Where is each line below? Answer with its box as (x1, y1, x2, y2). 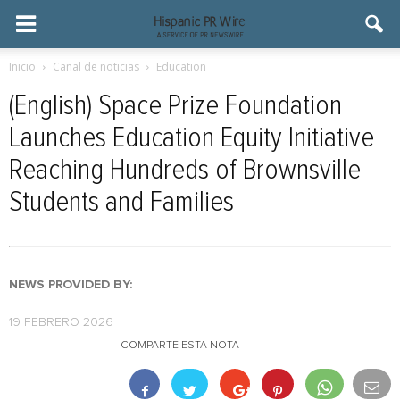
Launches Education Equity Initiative (9, 124, 374, 153)
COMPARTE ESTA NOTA (121, 340, 239, 351)
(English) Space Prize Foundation (9, 92, 342, 121)
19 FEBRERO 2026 (9, 316, 113, 329)
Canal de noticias (53, 59, 139, 74)
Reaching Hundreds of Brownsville (9, 156, 361, 185)
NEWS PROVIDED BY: (9, 279, 132, 291)
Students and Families (9, 188, 234, 217)
